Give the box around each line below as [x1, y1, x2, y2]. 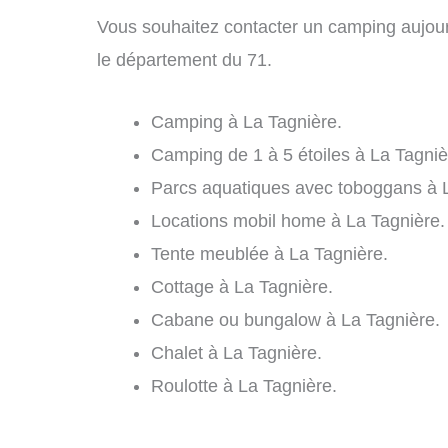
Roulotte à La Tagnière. [151, 375, 337, 396]
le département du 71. [97, 49, 272, 70]
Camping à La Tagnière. [151, 111, 342, 132]
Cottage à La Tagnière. [151, 276, 333, 297]
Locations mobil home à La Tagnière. [151, 210, 445, 231]
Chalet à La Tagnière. [151, 342, 322, 363]
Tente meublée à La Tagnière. [151, 243, 388, 264]
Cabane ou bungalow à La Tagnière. [151, 309, 440, 330]
